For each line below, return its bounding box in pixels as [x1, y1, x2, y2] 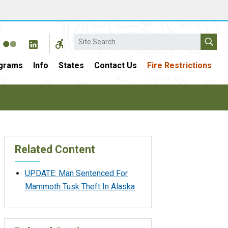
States [59, 61, 84, 70]
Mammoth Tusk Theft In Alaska [25, 181, 135, 191]
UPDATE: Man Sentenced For [25, 168, 128, 178]
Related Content [15, 142, 95, 156]
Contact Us [94, 61, 137, 70]
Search [74, 34, 99, 44]
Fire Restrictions [147, 61, 212, 70]
